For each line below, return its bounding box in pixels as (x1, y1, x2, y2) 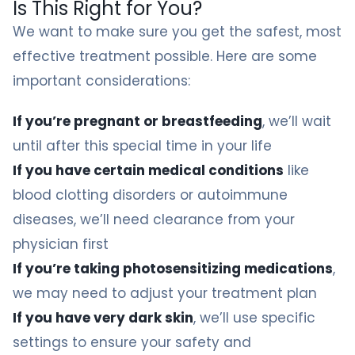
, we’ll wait (262, 112, 331, 131)
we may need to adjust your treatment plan (13, 284, 317, 303)
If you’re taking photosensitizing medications (13, 259, 333, 278)
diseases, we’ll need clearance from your (13, 210, 295, 229)
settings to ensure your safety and (13, 333, 251, 352)
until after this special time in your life (13, 136, 272, 155)
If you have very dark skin (13, 308, 193, 327)
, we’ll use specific (193, 308, 315, 327)
